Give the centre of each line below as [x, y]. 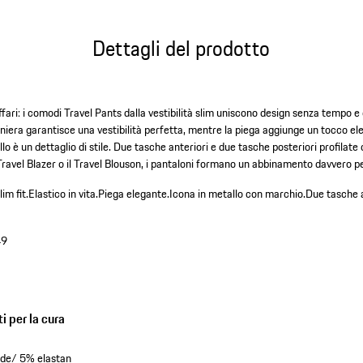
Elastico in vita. [64, 194]
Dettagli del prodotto [181, 48]
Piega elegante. [134, 194]
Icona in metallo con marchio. [238, 194]
